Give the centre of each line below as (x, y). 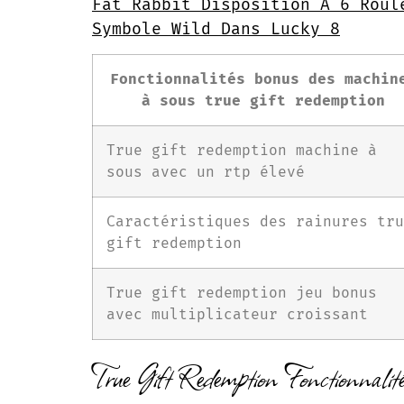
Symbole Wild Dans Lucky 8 (216, 28)
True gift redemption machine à (242, 151)
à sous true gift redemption (263, 101)
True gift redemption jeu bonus (242, 293)
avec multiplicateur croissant (237, 315)
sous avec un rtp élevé (206, 172)
